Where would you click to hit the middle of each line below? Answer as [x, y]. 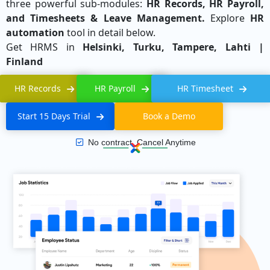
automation [35, 32]
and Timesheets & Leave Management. [105, 18]
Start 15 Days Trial [54, 116]
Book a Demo [169, 116]
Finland [26, 61]
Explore [228, 18]
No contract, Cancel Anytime [142, 142]
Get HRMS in [45, 47]
